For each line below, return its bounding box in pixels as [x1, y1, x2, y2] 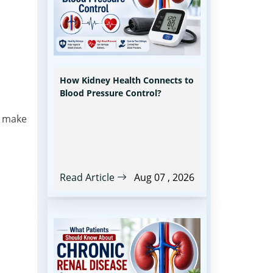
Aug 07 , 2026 [134, 171, 194, 184]
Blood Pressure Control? [60, 87, 161, 99]
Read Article [60, 171, 117, 184]
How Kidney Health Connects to [60, 74, 194, 86]
